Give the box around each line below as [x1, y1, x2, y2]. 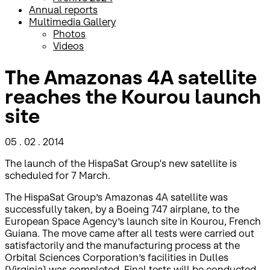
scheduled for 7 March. [5, 169, 110, 181]
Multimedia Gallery [29, 16, 116, 28]
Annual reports [29, 4, 98, 16]
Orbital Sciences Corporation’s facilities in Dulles [5, 251, 228, 263]
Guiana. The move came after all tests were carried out [5, 227, 254, 239]
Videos [53, 40, 84, 52]
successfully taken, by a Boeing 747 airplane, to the [5, 202, 239, 215]
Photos [53, 28, 86, 40]
